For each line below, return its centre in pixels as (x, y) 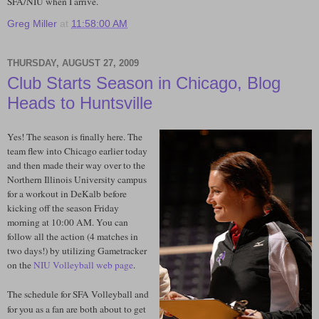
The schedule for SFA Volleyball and (78, 294)
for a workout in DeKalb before (67, 194)
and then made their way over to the (76, 166)
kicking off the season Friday (63, 208)
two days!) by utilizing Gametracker (77, 251)
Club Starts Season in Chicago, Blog (144, 83)
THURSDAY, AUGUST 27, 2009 (73, 63)
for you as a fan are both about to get (77, 309)
